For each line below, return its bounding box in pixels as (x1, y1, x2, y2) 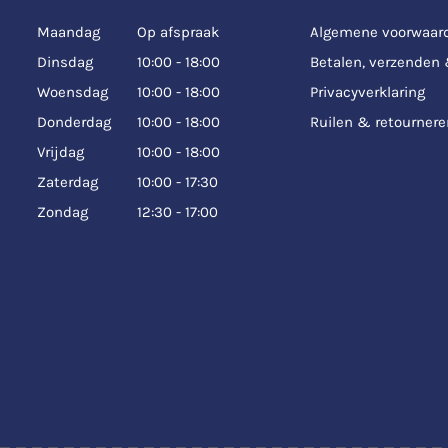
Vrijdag (37, 143, 84, 162)
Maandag (37, 23, 100, 42)
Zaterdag (37, 173, 98, 192)
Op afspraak (137, 23, 219, 42)
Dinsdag (37, 53, 93, 72)
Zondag (37, 203, 88, 222)
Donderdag (37, 113, 111, 132)
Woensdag (37, 83, 108, 102)
